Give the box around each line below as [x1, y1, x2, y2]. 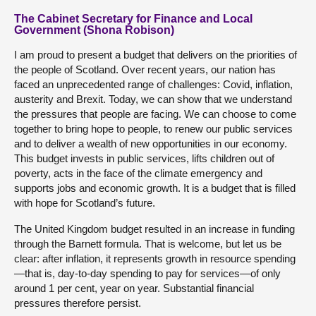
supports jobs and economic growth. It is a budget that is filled [14, 181, 296, 194]
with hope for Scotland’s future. [14, 196, 155, 209]
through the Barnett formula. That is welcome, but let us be [14, 237, 281, 250]
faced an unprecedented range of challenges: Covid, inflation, [14, 78, 293, 90]
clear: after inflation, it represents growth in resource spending [14, 252, 296, 265]
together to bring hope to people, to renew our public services [14, 122, 293, 135]
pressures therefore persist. [14, 296, 141, 309]
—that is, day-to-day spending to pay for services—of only [14, 267, 281, 279]
